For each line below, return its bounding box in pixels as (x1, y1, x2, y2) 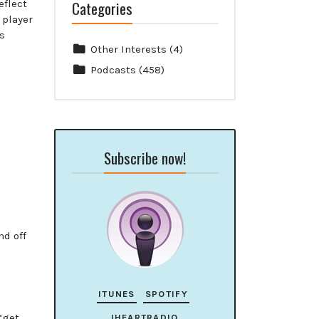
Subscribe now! (104, 146, 186, 169)
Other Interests (90, 42, 167, 56)
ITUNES (98, 288, 135, 300)
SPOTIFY (145, 288, 188, 300)
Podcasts (90, 63, 136, 77)
